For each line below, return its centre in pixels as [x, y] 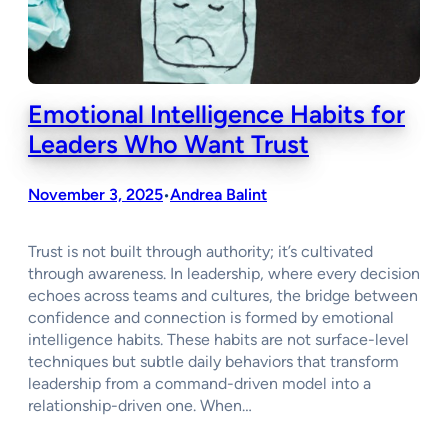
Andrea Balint [218, 195]
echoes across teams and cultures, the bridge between [223, 295]
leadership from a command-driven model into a [199, 383]
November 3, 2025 [95, 195]
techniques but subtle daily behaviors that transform [213, 361]
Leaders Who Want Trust [168, 144]
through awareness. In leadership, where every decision [224, 273]
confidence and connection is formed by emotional [211, 317]
